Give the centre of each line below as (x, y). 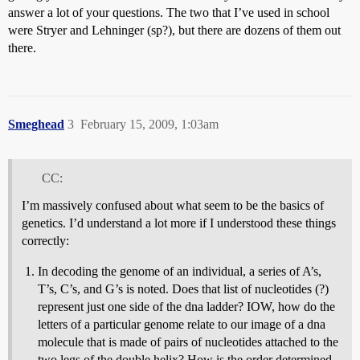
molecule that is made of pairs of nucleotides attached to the (188, 342)
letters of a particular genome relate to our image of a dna (182, 324)
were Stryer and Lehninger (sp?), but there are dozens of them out (174, 30)
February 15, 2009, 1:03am (149, 124)
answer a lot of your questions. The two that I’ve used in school (169, 12)
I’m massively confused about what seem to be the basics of (173, 205)
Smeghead (36, 124)
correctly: (45, 240)
